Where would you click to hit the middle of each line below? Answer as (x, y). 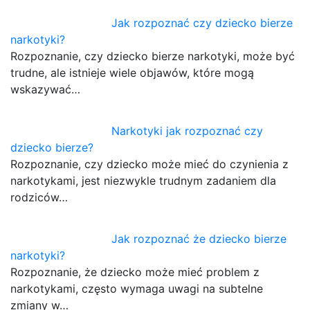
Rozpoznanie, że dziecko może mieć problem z (135, 272)
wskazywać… (45, 89)
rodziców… (39, 197)
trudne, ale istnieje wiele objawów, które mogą (132, 72)
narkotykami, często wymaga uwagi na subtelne (137, 288)
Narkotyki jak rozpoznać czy (188, 130)
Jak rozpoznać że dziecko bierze (199, 238)
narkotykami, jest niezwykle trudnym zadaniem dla (143, 180)
